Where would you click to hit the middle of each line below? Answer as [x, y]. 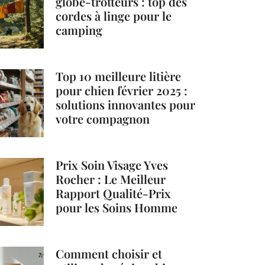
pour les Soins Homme [117, 207]
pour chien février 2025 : [122, 90]
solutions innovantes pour [126, 104]
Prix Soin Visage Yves [112, 164]
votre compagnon [103, 118]
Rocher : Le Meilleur [111, 179]
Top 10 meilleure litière [119, 76]
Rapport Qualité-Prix [114, 193]
